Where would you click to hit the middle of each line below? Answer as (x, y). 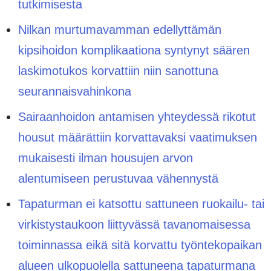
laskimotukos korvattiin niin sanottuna (118, 70)
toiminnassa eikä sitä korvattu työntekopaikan (140, 245)
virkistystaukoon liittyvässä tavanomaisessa (134, 224)
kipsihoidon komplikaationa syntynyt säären (134, 50)
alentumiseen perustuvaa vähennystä (118, 178)
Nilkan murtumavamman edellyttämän (120, 29)
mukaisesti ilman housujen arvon (106, 158)
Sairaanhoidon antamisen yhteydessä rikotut (137, 116)
